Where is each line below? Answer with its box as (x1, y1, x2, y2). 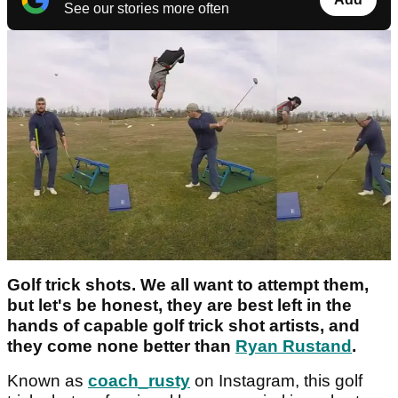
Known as (7, 370, 88, 390)
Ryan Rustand (235, 336, 352, 355)
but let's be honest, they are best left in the (7, 295, 352, 314)
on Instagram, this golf (190, 370, 362, 390)
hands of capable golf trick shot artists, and (7, 315, 360, 335)
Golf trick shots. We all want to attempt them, (7, 275, 369, 294)
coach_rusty (88, 370, 190, 390)
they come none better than (7, 336, 235, 355)
